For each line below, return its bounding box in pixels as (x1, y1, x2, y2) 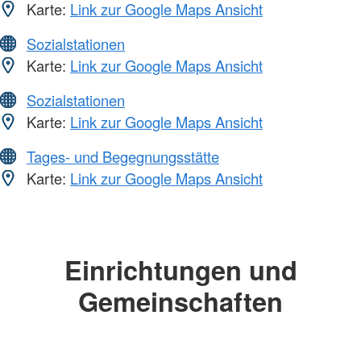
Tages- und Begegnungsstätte (27, 146, 219, 168)
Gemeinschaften (78, 282, 283, 321)
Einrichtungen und (64, 251, 297, 289)
